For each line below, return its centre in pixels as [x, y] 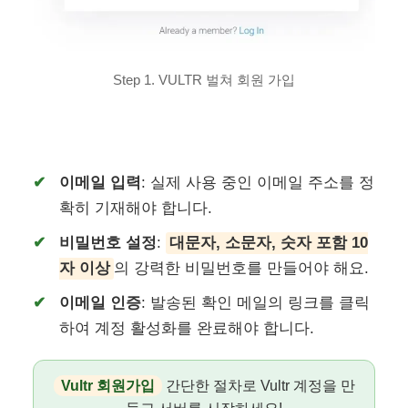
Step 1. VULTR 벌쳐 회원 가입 [204, 79]
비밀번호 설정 [108, 243]
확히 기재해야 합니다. [136, 209]
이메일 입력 [101, 183]
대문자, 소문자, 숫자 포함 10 [269, 243]
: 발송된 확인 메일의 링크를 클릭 [256, 303]
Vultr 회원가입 [107, 386]
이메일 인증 [101, 303]
